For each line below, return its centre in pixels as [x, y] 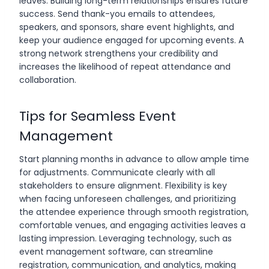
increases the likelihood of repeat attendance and [125, 66]
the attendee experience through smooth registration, [134, 212]
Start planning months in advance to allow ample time [134, 159]
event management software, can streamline [116, 251]
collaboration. [48, 80]
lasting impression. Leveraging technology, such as [125, 238]
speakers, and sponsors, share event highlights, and [127, 27]
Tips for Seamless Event [98, 116]
